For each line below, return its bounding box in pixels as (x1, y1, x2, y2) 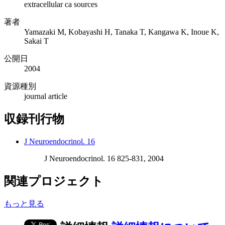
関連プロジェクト (4, 174, 103, 188)
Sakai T (24, 36, 49, 45)
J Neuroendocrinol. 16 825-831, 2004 (44, 154, 164, 163)
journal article (24, 91, 67, 100)
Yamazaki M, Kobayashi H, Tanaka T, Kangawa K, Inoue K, (24, 27, 219, 36)
